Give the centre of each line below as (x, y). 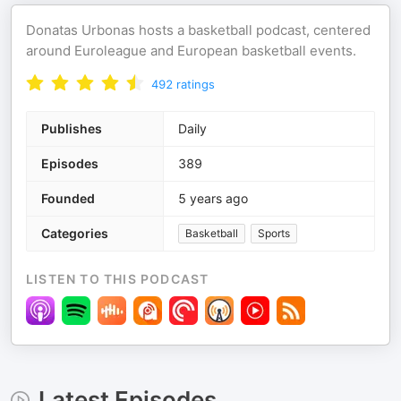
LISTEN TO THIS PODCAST (118, 279)
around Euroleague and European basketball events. (191, 51)
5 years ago (213, 198)
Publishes (72, 128)
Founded (68, 198)
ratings (196, 84)
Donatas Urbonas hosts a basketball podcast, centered (198, 30)
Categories (75, 233)
